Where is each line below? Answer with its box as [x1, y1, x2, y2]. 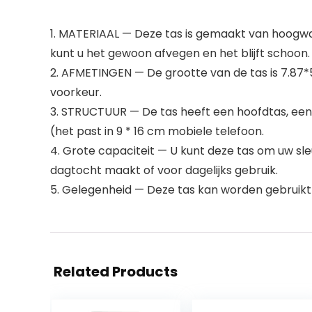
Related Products [54, 262, 178, 281]
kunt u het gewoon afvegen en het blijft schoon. [50, 45, 310, 61]
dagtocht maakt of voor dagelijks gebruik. [50, 162, 278, 178]
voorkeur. [50, 84, 102, 100]
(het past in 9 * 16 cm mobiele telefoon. [50, 123, 264, 139]
